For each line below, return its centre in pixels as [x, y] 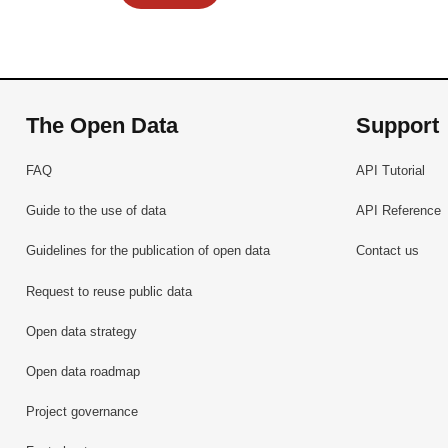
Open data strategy [82, 331]
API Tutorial [390, 170]
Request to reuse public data [109, 291]
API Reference [398, 211]
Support [397, 126]
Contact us [387, 251]
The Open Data [102, 126]
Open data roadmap [83, 371]
